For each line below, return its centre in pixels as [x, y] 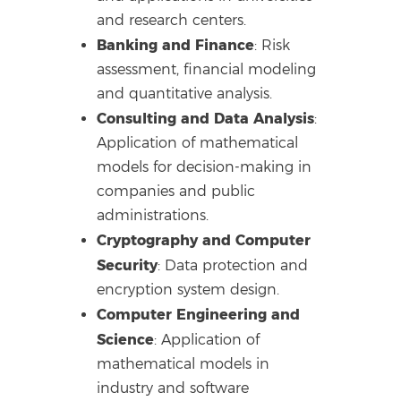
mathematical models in [183, 364]
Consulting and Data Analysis [206, 119]
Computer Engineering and [199, 315]
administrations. [153, 216]
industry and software [173, 388]
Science [126, 340]
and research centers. [172, 21]
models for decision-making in [205, 167]
